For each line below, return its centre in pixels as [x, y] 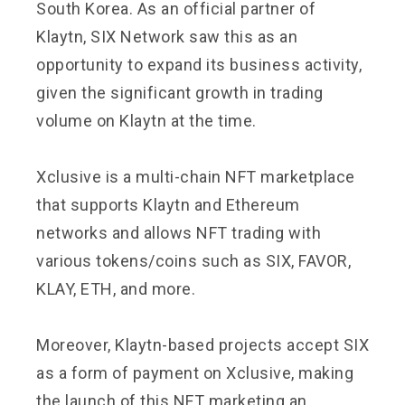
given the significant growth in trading [180, 92]
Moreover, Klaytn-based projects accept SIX [202, 344]
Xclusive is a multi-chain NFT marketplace [196, 176]
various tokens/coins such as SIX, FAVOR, [193, 260]
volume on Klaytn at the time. [146, 120]
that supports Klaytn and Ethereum [168, 204]
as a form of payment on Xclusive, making [195, 372]
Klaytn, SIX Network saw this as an [167, 36]
